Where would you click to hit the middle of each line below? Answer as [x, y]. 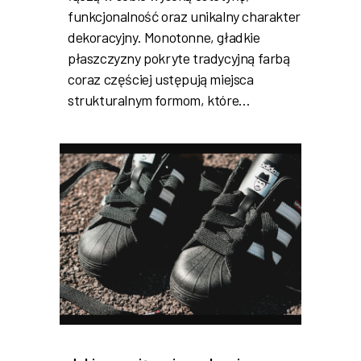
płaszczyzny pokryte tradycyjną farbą [179, 58]
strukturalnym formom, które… [159, 100]
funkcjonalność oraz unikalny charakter [184, 16]
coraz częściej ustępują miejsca [161, 79]
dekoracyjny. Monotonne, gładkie [164, 37]
